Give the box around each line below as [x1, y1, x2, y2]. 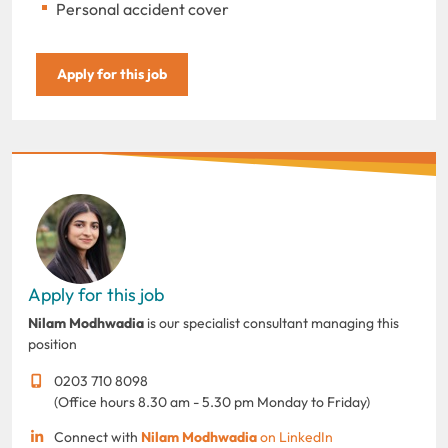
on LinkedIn [256, 427, 333, 446]
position [28, 334, 77, 353]
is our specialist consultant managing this [144, 313, 399, 332]
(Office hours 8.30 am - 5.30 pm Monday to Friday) [53, 392, 370, 411]
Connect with [53, 427, 141, 446]
